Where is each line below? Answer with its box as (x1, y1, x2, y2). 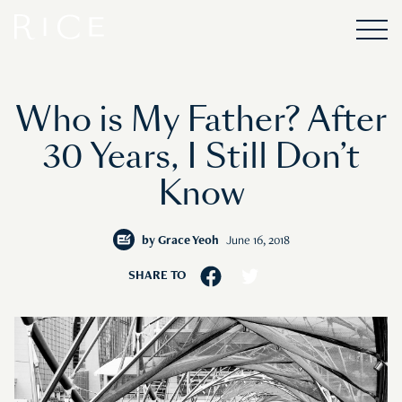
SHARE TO (127, 270, 186, 284)
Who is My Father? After (15, 98, 387, 143)
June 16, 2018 (225, 235, 290, 248)
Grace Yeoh (157, 235, 219, 248)
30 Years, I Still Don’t (42, 135, 360, 179)
